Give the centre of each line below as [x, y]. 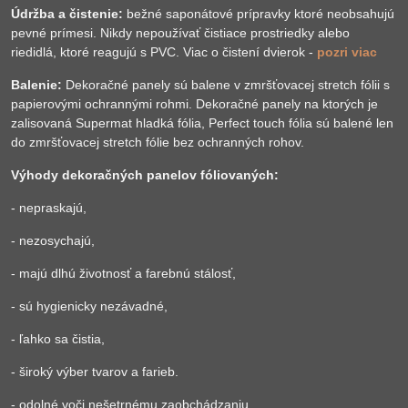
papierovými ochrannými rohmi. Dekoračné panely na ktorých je [194, 104]
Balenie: [38, 85]
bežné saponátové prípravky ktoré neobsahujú [259, 14]
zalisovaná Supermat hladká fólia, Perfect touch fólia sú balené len [202, 123]
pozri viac [347, 52]
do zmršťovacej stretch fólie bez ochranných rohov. [158, 142]
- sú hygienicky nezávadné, [89, 306]
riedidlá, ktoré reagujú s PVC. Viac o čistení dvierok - [164, 52]
